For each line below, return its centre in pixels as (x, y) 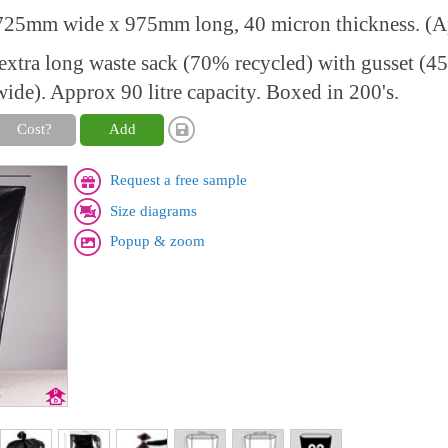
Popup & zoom (157, 241)
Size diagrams (153, 210)
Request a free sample (178, 180)
